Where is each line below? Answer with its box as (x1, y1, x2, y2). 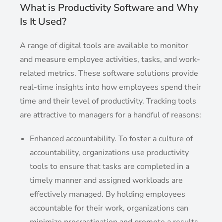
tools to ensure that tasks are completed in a (30, 161, 190, 172)
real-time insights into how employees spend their (20, 82, 202, 93)
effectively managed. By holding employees (30, 189, 186, 200)
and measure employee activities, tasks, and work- (20, 54, 201, 65)
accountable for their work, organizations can (30, 203, 189, 214)
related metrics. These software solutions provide (20, 68, 199, 79)
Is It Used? (20, 15, 67, 29)
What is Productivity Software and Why (20, 1, 199, 15)
